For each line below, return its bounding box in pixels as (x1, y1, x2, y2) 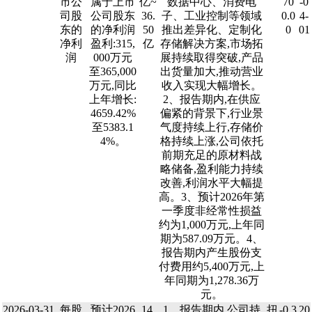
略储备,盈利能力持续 (160, 163, 263, 175)
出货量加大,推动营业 (160, 65, 263, 77)
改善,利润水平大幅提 (160, 177, 263, 189)
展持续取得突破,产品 (160, 52, 263, 63)
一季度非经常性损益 (162, 205, 262, 217)
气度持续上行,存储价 (160, 121, 263, 133)
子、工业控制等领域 (162, 10, 262, 22)
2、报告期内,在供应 (163, 93, 260, 105)
